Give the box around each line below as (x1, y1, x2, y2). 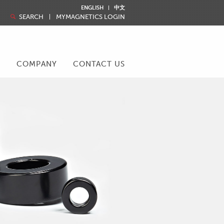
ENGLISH (81, 4, 104, 11)
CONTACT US (72, 59, 125, 68)
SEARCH (17, 12, 44, 20)
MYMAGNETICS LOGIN (55, 12, 125, 20)
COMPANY (16, 59, 57, 68)
